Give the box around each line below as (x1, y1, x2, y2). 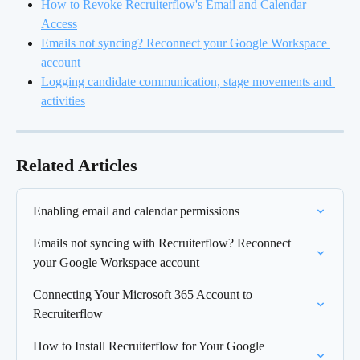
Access (41, 16, 77, 31)
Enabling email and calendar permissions (33, 203, 239, 218)
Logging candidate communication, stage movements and (41, 74, 335, 88)
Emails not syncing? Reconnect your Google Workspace (41, 35, 330, 50)
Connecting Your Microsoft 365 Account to (33, 287, 256, 301)
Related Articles (16, 154, 137, 175)
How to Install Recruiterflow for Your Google (33, 338, 268, 353)
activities (41, 93, 85, 108)
